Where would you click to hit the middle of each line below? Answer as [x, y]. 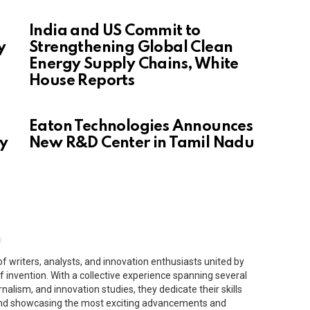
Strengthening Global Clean [131, 48]
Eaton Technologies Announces [141, 127]
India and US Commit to [115, 31]
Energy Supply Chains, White [134, 65]
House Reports [82, 81]
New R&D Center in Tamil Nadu [142, 144]
